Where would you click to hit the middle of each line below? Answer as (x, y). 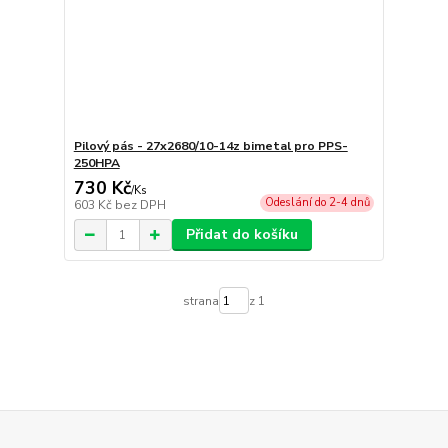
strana (200, 300)
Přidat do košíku (241, 235)
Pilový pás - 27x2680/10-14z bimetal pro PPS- (210, 146)
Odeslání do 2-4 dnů (317, 203)
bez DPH (140, 205)
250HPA (96, 163)
